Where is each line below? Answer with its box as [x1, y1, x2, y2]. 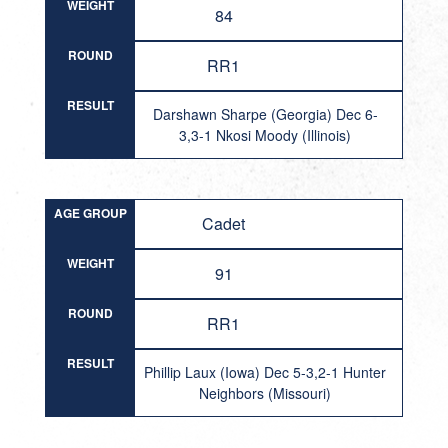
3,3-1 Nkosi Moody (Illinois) [179, 125, 352, 145]
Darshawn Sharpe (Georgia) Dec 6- [152, 104, 378, 124]
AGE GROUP [53, 204, 127, 222]
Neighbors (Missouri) [199, 383, 332, 403]
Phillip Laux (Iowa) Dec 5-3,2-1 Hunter [144, 362, 387, 382]
